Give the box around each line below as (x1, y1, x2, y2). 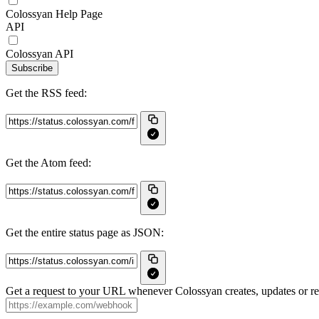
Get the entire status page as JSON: (6, 226, 164, 239)
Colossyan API (6, 48, 73, 60)
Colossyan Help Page (6, 8, 103, 20)
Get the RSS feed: (6, 87, 87, 99)
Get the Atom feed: (6, 157, 91, 169)
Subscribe (11, 63, 53, 73)
